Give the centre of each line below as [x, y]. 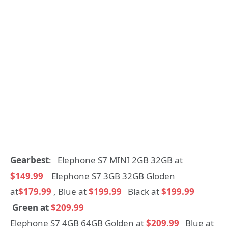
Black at [141, 192]
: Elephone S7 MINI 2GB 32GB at [116, 160]
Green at [31, 208]
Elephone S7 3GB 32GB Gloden [113, 176]
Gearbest [30, 160]
